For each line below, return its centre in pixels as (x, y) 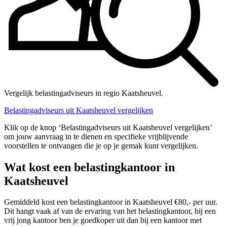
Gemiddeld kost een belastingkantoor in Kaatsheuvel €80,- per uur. (111, 202)
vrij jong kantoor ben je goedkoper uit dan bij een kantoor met (103, 220)
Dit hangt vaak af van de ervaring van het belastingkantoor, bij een (110, 211)
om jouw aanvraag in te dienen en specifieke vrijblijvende (96, 136)
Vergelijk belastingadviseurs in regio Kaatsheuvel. (84, 93)
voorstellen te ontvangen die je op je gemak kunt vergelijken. (101, 145)
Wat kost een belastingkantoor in (89, 167)
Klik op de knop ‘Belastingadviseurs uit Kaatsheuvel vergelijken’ (108, 127)
